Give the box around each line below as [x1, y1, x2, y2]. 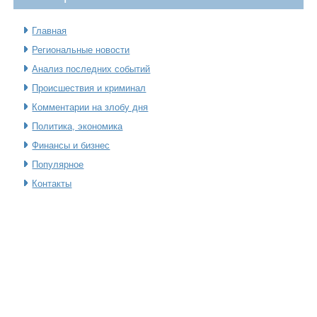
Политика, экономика [32, 120, 123, 132]
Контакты [32, 178, 72, 189]
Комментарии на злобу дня [32, 101, 149, 113]
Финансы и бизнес [32, 139, 110, 151]
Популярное [32, 158, 84, 170]
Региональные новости [32, 44, 130, 55]
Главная [32, 25, 67, 36]
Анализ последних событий [32, 63, 151, 74]
